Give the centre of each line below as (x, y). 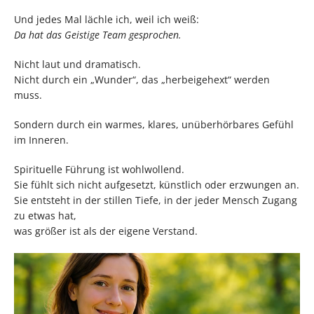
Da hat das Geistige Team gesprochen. (98, 35)
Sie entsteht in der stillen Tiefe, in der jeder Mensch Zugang (156, 200)
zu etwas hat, (45, 216)
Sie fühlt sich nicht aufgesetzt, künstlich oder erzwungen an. (157, 185)
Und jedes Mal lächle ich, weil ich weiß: (107, 20)
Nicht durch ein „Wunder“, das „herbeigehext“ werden (142, 80)
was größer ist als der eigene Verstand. (106, 231)
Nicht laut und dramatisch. (77, 64)
